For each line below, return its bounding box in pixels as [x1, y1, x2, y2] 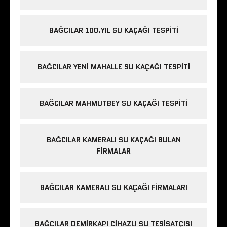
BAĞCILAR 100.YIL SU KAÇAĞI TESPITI [49, 25, 178, 36]
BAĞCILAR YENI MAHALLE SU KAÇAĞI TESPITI [37, 62, 190, 72]
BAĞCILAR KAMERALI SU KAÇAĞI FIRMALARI [40, 182, 187, 193]
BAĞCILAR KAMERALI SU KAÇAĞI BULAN [46, 135, 181, 145]
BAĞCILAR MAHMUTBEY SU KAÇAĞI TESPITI [40, 98, 187, 109]
